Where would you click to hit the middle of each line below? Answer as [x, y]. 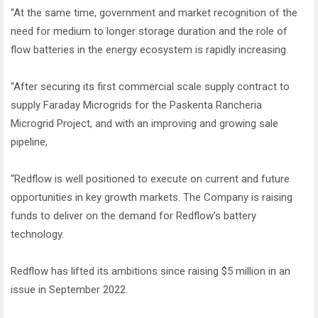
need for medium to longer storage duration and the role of [149, 32]
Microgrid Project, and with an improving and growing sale [144, 124]
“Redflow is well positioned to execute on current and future [150, 179]
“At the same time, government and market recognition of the [154, 13]
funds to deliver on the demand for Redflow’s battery [133, 216]
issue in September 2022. [69, 290]
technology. [37, 235]
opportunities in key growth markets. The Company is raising [152, 198]
